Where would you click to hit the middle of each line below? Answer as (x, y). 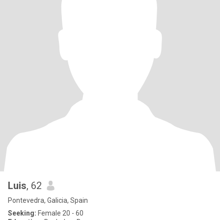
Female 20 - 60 (60, 213)
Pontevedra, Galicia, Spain (48, 200)
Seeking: (22, 213)
